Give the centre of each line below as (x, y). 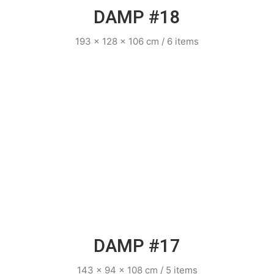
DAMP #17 (137, 246)
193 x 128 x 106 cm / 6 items (137, 41)
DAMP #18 (137, 17)
